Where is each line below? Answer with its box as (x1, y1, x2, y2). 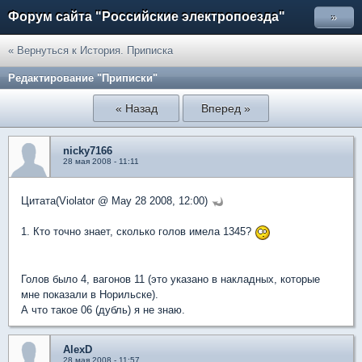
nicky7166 (63, 145, 112, 157)
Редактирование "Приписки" (8, 72, 158, 84)
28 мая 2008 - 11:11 (63, 157, 139, 166)
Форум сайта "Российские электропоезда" (8, 10, 285, 23)
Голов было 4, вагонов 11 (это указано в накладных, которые (21, 272, 320, 285)
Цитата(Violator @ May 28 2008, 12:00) (21, 195, 211, 207)
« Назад (115, 102, 158, 115)
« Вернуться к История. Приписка (8, 44, 173, 57)
